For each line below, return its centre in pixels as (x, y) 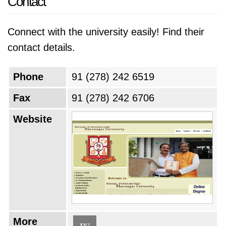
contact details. (41, 47)
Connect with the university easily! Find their (106, 32)
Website (33, 119)
